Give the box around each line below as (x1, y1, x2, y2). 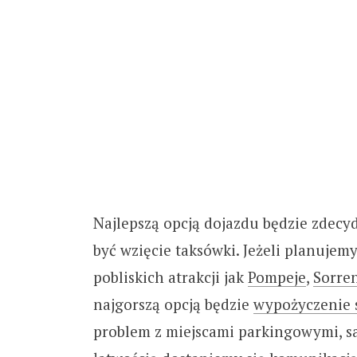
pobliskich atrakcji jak (92, 267, 248, 288)
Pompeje (247, 267, 306, 288)
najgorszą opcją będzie (92, 294, 253, 315)
